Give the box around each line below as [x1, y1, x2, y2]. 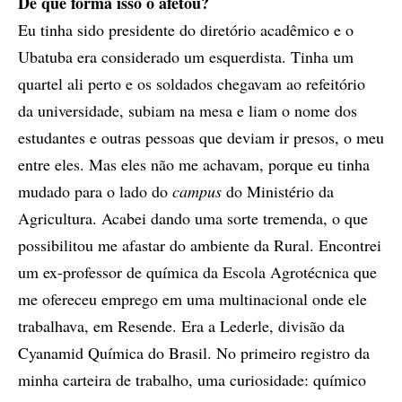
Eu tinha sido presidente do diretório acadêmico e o [18, 19, 354, 41]
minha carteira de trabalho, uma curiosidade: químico [18, 369, 366, 391]
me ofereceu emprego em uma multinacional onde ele [18, 288, 367, 310]
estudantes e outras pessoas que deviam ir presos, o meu [18, 127, 384, 149]
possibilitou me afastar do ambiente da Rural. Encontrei [18, 234, 381, 257]
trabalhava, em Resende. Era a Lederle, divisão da [18, 315, 345, 337]
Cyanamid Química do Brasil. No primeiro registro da [18, 342, 370, 364]
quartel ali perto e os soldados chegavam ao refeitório [18, 73, 365, 95]
